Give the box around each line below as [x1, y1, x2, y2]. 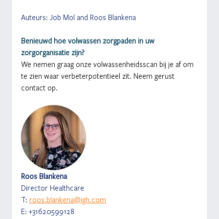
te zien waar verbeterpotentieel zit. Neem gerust [21, 71, 176, 81]
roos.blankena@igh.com [29, 195, 106, 205]
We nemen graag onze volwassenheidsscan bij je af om [21, 59, 196, 69]
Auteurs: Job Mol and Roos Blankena [21, 12, 136, 22]
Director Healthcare [21, 183, 84, 193]
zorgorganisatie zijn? [21, 47, 85, 58]
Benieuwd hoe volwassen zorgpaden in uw [21, 36, 156, 46]
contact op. [21, 83, 58, 93]
